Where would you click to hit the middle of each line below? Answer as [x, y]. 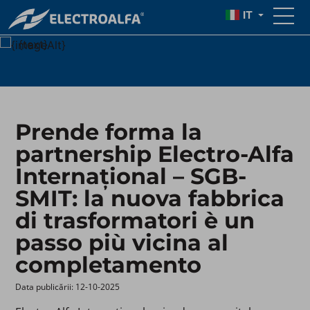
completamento [109, 264]
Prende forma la [109, 131]
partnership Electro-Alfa [155, 154]
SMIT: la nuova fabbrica [150, 198]
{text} [33, 45]
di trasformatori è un [135, 220]
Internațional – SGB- [131, 176]
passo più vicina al [122, 242]
